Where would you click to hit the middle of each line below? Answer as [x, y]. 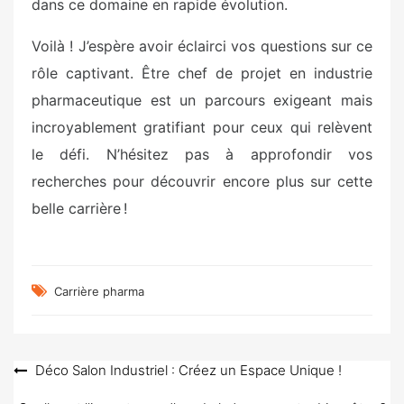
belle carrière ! [79, 208]
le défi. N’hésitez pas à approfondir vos [202, 154]
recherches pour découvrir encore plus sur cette [202, 181]
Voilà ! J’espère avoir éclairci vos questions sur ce [202, 46]
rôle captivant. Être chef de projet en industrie [202, 73]
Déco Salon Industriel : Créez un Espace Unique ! [188, 370]
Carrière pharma [99, 291]
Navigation [63, 373]
